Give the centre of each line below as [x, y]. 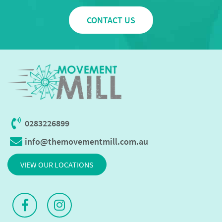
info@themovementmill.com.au [86, 141]
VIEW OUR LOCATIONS [57, 164]
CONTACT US [111, 20]
